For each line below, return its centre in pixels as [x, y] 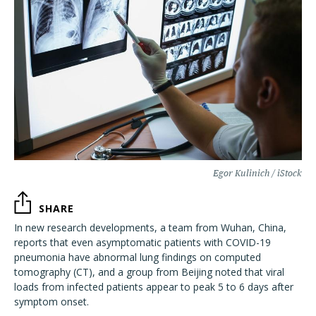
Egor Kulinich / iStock [257, 174]
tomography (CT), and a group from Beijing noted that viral [149, 272]
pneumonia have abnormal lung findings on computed [138, 257]
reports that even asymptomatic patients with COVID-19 [142, 243]
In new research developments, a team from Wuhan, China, [150, 228]
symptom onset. [51, 302]
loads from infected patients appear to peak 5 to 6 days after [154, 287]
